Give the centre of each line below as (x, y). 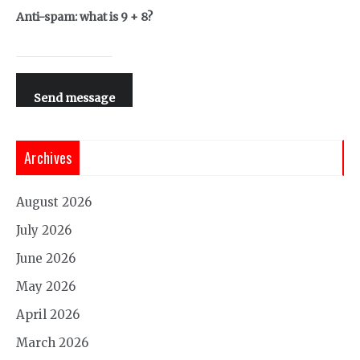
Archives (48, 158)
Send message (74, 98)
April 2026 (48, 315)
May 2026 (46, 287)
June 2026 (46, 259)
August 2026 (54, 202)
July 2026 (44, 231)
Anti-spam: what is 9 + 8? (84, 17)
